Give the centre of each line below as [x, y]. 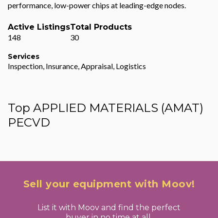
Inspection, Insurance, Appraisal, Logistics [77, 66]
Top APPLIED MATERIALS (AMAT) [106, 108]
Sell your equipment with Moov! [109, 184]
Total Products [101, 27]
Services [24, 56]
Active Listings [39, 27]
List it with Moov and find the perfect [109, 208]
